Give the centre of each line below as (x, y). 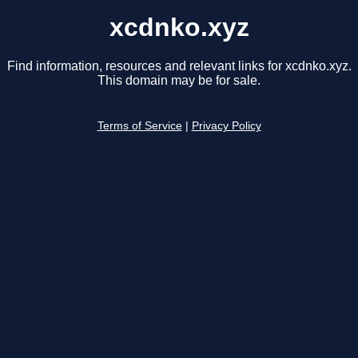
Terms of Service (139, 126)
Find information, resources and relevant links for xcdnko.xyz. (179, 66)
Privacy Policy (226, 126)
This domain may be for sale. (179, 81)
